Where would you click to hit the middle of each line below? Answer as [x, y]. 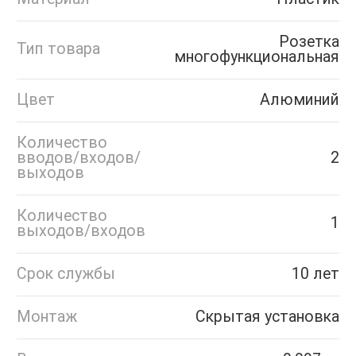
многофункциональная [257, 57]
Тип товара [58, 49]
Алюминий [300, 100]
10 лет [315, 274]
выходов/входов [81, 231]
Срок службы [66, 274]
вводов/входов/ [79, 158]
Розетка [309, 42]
